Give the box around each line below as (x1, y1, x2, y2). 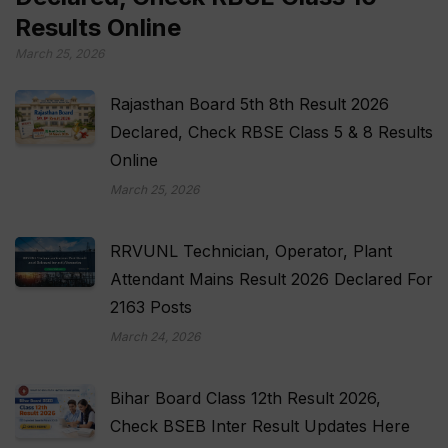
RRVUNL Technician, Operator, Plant (110, 241, 392, 262)
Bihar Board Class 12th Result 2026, (110, 388, 381, 409)
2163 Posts (110, 297, 192, 318)
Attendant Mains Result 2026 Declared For (110, 269, 433, 290)
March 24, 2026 (110, 329, 200, 345)
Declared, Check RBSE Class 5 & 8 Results (110, 122, 433, 143)
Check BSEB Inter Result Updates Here (110, 416, 410, 437)
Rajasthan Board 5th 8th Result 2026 (110, 94, 389, 115)
